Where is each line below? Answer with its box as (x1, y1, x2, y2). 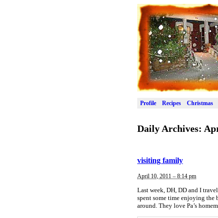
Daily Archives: (137, 123, 204, 134)
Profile (140, 99, 156, 107)
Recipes (162, 99, 181, 107)
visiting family (137, 156, 183, 165)
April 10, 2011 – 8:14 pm (137, 172, 196, 180)
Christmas (187, 99, 213, 107)
